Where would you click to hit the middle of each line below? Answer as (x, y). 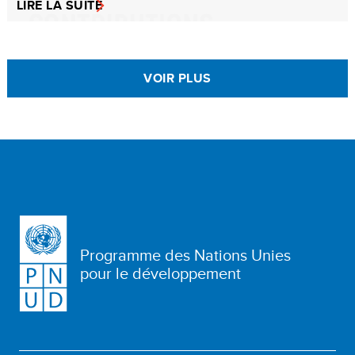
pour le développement (160, 273)
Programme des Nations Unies (185, 254)
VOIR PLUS (177, 78)
